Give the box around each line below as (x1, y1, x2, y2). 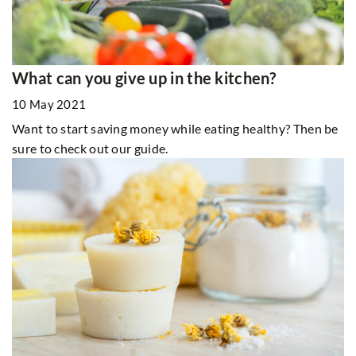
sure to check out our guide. (12, 140, 168, 156)
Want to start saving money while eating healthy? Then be (12, 120, 339, 136)
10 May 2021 (12, 96, 87, 111)
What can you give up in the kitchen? (12, 68, 277, 87)
